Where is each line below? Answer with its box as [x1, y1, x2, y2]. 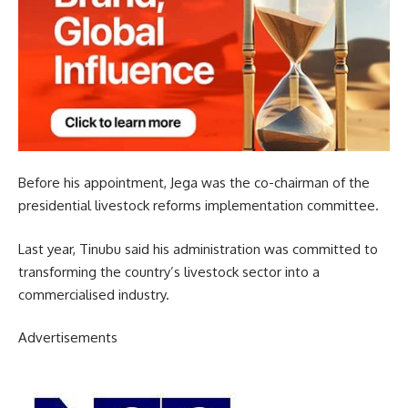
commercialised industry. [18, 285, 169, 303]
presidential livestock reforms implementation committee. [18, 197, 379, 215]
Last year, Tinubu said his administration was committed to [18, 240, 378, 258]
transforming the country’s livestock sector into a [18, 262, 320, 280]
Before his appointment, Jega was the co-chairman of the [18, 174, 370, 192]
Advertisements [18, 329, 117, 347]
